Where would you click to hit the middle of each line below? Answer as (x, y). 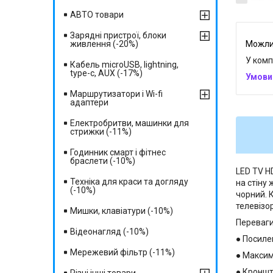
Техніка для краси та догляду (129, 182)
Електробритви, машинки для (129, 123)
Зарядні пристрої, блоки (118, 35)
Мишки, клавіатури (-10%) (122, 211)
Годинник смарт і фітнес (118, 152)
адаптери (89, 102)
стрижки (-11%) (101, 132)
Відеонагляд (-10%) (109, 232)
